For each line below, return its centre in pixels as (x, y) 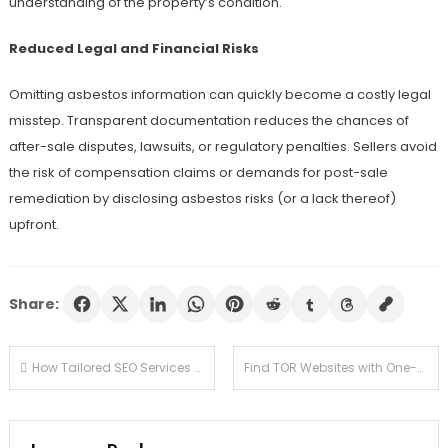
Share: (33, 304)
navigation (82, 413)
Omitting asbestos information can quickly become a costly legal (219, 95)
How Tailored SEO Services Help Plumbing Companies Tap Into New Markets (112, 368)
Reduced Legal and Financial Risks (133, 49)
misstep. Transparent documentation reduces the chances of (208, 121)
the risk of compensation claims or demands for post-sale (198, 173)
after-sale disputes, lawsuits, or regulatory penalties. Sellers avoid (222, 147)
